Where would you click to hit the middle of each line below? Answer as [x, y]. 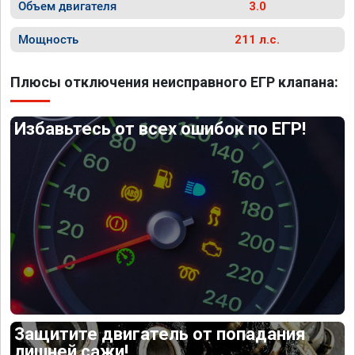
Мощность [48, 40]
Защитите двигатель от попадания [160, 334]
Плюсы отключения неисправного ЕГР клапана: [174, 82]
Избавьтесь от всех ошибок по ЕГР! [160, 129]
